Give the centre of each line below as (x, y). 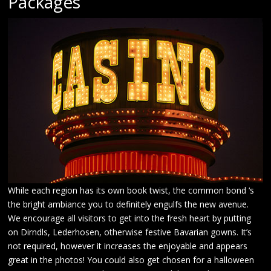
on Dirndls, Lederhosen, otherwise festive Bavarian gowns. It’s (130, 232)
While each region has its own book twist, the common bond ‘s (131, 190)
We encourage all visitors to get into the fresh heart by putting (130, 218)
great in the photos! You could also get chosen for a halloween (131, 260)
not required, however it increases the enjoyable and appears (128, 246)
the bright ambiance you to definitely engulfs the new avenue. (129, 204)
